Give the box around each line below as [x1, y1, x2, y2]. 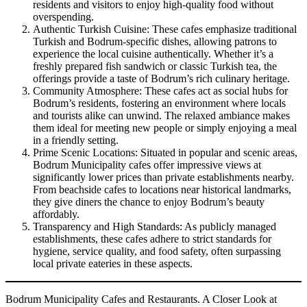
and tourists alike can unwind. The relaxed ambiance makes [33, 109, 290, 121]
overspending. [33, 10, 94, 23]
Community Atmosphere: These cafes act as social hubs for [33, 84, 288, 97]
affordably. [33, 208, 79, 220]
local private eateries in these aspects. [33, 257, 193, 269]
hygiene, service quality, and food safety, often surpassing [33, 245, 281, 257]
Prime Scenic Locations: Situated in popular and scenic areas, [33, 146, 297, 158]
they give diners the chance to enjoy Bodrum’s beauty [33, 195, 265, 208]
